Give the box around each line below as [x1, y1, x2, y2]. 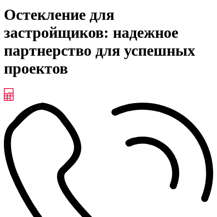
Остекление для [4, 6, 114, 24]
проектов [4, 60, 68, 77]
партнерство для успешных [4, 42, 195, 60]
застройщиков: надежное [4, 24, 178, 42]
